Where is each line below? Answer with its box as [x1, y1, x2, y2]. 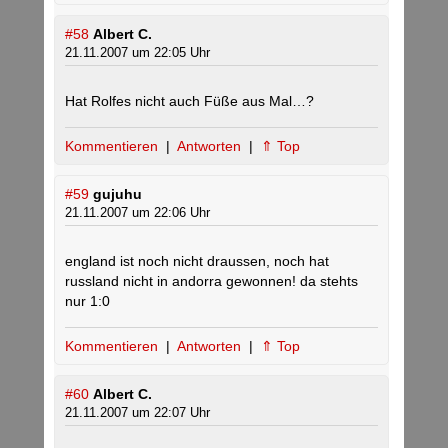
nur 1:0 [65, 293, 110, 309]
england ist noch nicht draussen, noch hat [65, 253, 329, 269]
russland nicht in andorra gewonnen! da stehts [65, 273, 358, 289]
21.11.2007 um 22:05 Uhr [65, 45, 210, 60]
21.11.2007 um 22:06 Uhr [65, 205, 210, 220]
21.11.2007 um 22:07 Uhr [65, 405, 210, 420]
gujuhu [93, 186, 142, 202]
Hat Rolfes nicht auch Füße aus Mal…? [65, 93, 314, 109]
